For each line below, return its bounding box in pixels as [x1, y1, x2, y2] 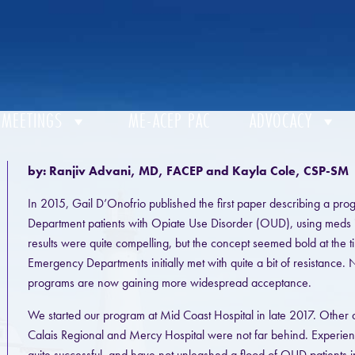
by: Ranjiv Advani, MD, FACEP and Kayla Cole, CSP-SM [27, 162, 349, 179]
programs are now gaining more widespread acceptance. [27, 274, 311, 291]
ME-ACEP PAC [128, 108, 210, 134]
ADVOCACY [250, 108, 312, 134]
